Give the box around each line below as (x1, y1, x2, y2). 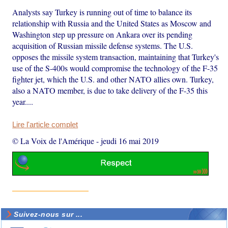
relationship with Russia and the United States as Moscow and (12, 17, 212, 28)
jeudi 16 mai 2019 (101, 135, 159, 146)
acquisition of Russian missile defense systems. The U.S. (12, 40, 193, 51)
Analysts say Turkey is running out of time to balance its (12, 6, 192, 17)
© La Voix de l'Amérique (12, 135, 95, 146)
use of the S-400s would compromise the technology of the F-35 (12, 62, 218, 73)
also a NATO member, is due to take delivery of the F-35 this (12, 84, 208, 96)
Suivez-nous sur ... (14, 210, 83, 219)
